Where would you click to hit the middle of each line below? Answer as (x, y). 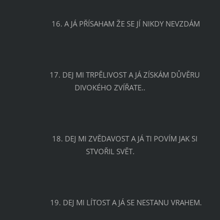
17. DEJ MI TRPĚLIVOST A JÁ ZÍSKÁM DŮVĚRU (34, 74)
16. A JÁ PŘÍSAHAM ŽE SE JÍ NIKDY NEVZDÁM (126, 23)
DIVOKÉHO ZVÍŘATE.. (110, 87)
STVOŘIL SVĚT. (110, 151)
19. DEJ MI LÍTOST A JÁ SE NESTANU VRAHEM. (126, 202)
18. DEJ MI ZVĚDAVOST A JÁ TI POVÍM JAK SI (36, 138)
